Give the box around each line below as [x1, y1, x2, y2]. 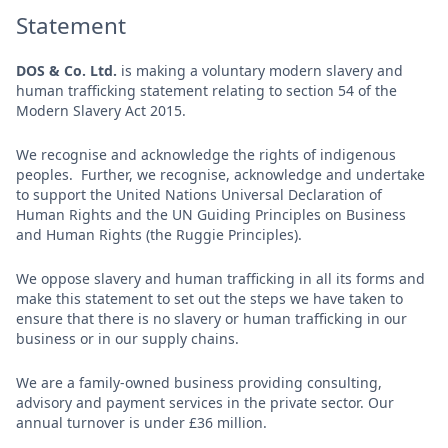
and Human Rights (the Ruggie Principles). [16, 224, 302, 244]
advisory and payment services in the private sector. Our [16, 392, 394, 412]
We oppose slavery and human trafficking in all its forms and [16, 268, 425, 288]
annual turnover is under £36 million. [16, 412, 267, 432]
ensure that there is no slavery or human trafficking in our [16, 308, 407, 328]
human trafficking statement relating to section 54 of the [16, 80, 397, 100]
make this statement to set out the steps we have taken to [16, 288, 403, 308]
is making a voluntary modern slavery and [117, 60, 403, 80]
